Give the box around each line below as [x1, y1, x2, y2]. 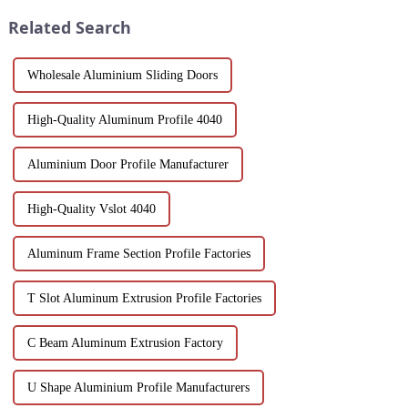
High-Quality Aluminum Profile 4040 [26, 112, 222, 127]
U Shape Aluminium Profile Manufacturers [26, 380, 250, 394]
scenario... [223, 19, 273, 34]
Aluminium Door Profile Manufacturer [26, 157, 229, 171]
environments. [27, 4, 98, 18]
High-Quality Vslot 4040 [26, 201, 156, 216]
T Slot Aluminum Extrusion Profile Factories [26, 291, 261, 305]
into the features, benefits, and [223, 4, 372, 18]
